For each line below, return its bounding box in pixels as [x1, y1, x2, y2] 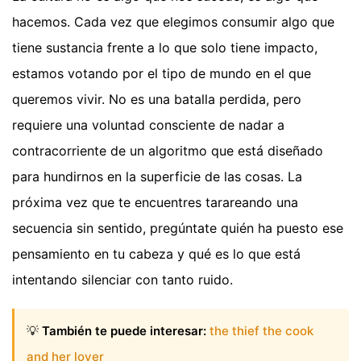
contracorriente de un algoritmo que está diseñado [12, 143, 323, 160]
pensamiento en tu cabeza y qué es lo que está [12, 246, 301, 263]
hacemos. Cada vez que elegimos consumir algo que [12, 14, 334, 31]
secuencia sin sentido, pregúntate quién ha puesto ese [12, 220, 343, 237]
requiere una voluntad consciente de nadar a [12, 117, 284, 134]
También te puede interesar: [42, 322, 206, 338]
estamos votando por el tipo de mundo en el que [12, 65, 311, 82]
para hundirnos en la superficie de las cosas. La [12, 168, 302, 185]
